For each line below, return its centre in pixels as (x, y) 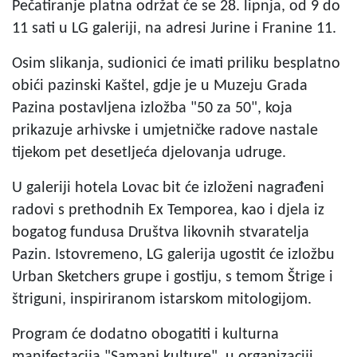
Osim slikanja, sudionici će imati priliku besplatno (176, 64)
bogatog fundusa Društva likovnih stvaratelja (161, 233)
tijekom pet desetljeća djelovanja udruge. (149, 153)
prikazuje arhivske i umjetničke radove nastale (165, 131)
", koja (272, 109)
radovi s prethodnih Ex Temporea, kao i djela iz (168, 211)
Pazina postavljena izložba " (104, 109)
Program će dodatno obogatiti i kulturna (145, 335)
